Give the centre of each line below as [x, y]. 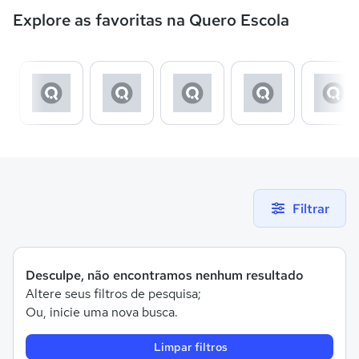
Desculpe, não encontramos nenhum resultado [165, 275]
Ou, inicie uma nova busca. [102, 312]
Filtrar [311, 208]
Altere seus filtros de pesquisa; [113, 294]
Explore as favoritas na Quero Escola [151, 20]
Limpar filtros [191, 347]
